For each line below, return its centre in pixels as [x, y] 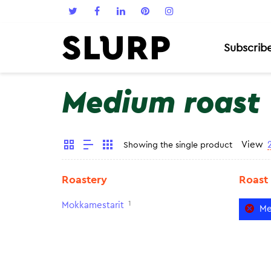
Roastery [84, 180]
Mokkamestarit [93, 205]
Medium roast [161, 103]
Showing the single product [178, 145]
